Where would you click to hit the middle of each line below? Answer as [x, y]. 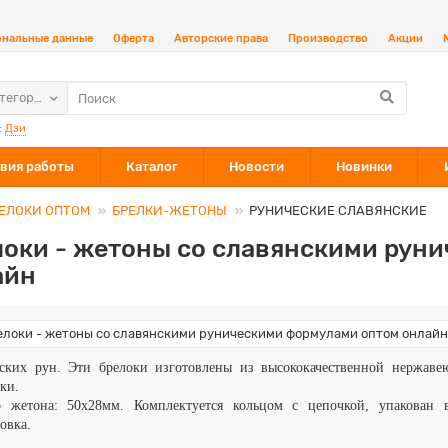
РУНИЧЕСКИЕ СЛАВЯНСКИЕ [338, 210]
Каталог [151, 166]
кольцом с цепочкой [299, 405]
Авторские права [221, 38]
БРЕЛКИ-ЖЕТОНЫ [169, 210]
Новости [257, 166]
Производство [328, 38]
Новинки [364, 166]
